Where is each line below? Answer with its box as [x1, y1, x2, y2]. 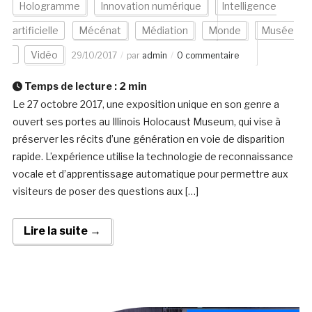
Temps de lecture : [22, 80, 119, 93]
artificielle [12, 24, 58, 37]
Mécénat [78, 24, 121, 37]
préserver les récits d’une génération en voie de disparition [12, 133, 285, 146]
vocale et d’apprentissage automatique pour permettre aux [12, 168, 288, 180]
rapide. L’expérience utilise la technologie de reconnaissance [12, 150, 293, 163]
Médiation [141, 24, 188, 37]
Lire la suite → [23, 224, 101, 238]
